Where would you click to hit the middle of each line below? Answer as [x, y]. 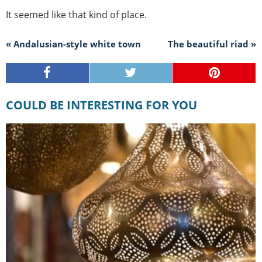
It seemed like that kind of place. [76, 14]
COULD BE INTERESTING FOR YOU [105, 105]
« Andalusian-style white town [73, 44]
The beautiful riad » [212, 44]
